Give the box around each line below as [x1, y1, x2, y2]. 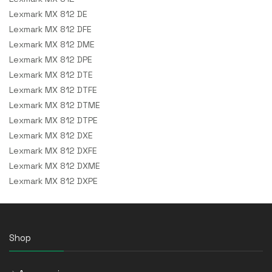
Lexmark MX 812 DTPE [9, 115, 98, 126]
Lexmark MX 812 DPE [9, 54, 92, 65]
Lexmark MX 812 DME [9, 39, 95, 50]
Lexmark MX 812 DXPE [9, 175, 98, 186]
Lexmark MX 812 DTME [9, 100, 100, 110]
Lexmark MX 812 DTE [9, 69, 93, 80]
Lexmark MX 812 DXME [9, 160, 100, 171]
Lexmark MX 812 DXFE [9, 145, 97, 156]
